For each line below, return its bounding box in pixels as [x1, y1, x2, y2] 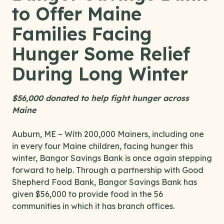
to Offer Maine [12, 2, 141, 25]
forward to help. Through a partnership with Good [12, 165, 203, 175]
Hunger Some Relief [12, 42, 190, 65]
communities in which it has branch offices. [12, 201, 174, 211]
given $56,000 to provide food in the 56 [12, 189, 163, 199]
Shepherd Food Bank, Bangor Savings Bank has [12, 177, 197, 187]
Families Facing [12, 22, 152, 45]
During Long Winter [12, 62, 188, 85]
